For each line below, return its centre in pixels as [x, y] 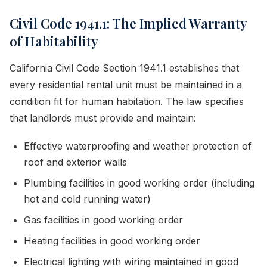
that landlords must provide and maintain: [103, 118]
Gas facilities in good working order [103, 220]
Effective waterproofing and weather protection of [138, 146]
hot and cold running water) [87, 199]
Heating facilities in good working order [112, 241]
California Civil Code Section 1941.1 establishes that [124, 68]
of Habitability [54, 41]
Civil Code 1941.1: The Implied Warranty [128, 23]
